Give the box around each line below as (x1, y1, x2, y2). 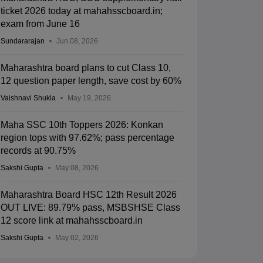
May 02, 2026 (55, 234, 99, 242)
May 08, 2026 (55, 164, 99, 173)
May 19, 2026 (67, 94, 111, 103)
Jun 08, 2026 (56, 37, 98, 46)
